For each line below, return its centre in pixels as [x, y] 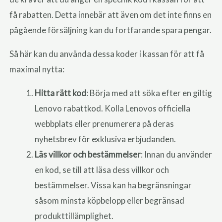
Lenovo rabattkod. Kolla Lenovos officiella [113, 109]
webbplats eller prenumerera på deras [105, 124]
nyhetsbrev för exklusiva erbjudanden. [106, 139]
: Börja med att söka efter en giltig [149, 93]
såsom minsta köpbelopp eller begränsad [110, 201]
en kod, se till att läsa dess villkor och [102, 170]
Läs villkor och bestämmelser [88, 155]
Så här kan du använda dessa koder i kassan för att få [107, 54]
